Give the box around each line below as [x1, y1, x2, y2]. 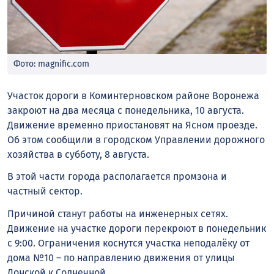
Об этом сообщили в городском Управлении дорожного [7, 133, 265, 146]
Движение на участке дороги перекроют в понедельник [7, 223, 266, 235]
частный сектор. [7, 185, 85, 198]
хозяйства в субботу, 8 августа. [7, 148, 152, 160]
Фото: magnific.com [13, 58, 89, 69]
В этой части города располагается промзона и [7, 171, 227, 183]
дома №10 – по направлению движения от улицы [7, 252, 235, 264]
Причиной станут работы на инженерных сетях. [7, 208, 228, 220]
